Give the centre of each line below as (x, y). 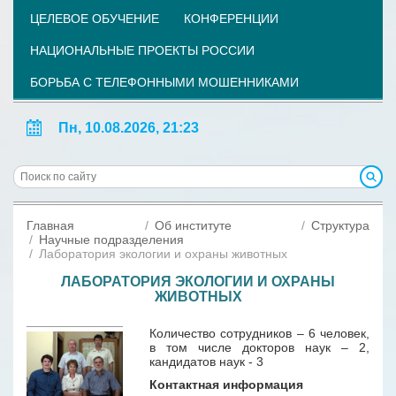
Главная (50, 226)
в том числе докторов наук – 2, (259, 348)
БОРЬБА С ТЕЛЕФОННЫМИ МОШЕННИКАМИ (164, 82)
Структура (340, 226)
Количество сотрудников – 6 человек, (259, 334)
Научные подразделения (111, 240)
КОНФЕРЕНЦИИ (231, 19)
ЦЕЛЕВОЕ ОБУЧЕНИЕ (95, 19)
